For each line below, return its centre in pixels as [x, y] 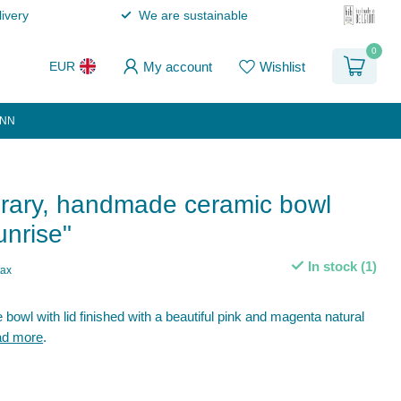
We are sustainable [193, 15]
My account [178, 66]
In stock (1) [340, 266]
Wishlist [282, 66]
